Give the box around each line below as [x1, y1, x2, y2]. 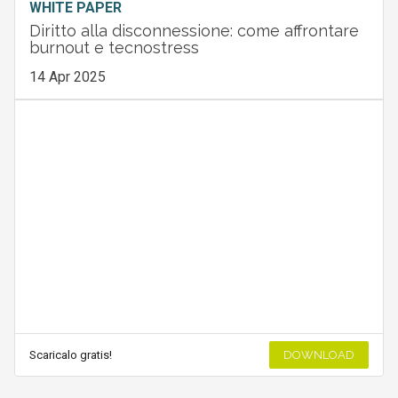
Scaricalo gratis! [28, 348, 112, 362]
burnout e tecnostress [28, 38, 199, 58]
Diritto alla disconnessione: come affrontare [28, 21, 359, 41]
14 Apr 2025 [28, 68, 106, 86]
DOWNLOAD [283, 348, 355, 362]
